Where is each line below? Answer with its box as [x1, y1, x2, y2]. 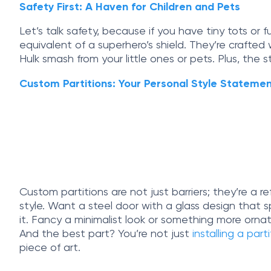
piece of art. [19, 242, 80, 253]
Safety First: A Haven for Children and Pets [19, 2, 240, 13]
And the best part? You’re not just [19, 228, 192, 240]
